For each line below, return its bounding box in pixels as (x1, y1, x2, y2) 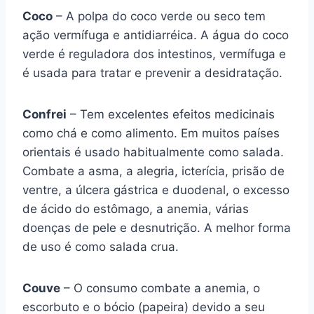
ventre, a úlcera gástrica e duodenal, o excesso (22, 183, 289, 197)
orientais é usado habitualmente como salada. (22, 145, 284, 159)
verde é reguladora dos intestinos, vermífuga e (22, 47, 286, 61)
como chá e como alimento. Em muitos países (22, 126, 280, 140)
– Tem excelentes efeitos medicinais (67, 107, 275, 121)
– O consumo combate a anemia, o (60, 281, 260, 295)
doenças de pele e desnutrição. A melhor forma (22, 221, 291, 235)
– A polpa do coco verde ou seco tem (53, 9, 266, 23)
